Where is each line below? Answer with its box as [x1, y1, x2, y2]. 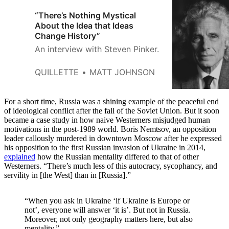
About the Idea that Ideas [35, 20, 133, 31]
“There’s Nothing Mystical [35, 10, 136, 21]
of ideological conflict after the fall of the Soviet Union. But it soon [4, 106, 219, 116]
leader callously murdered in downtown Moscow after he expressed [4, 134, 222, 143]
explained [4, 152, 35, 162]
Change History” [35, 31, 100, 41]
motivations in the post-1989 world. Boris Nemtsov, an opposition [4, 125, 216, 134]
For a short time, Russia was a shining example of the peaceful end [4, 97, 219, 106]
